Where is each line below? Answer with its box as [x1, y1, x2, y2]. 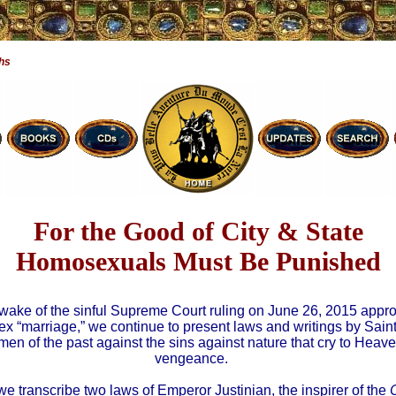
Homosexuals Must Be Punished [15, 247, 381, 277]
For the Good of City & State [33, 217, 363, 247]
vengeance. [155, 351, 228, 367]
